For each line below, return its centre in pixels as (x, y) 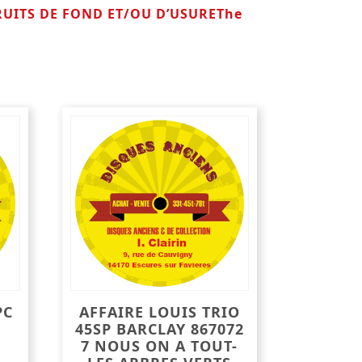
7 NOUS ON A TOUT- (160, 346)
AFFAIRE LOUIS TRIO (159, 312)
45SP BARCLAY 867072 (159, 329)
